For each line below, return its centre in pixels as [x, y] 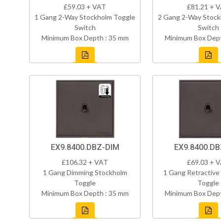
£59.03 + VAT [85, 7]
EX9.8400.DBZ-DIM [85, 147]
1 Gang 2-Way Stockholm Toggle [85, 17]
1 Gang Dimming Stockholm [85, 173]
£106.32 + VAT [85, 162]
